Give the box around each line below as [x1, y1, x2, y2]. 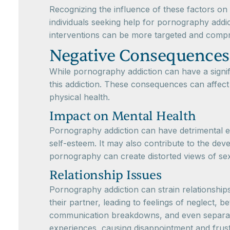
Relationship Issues [49, 167, 162, 184]
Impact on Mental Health [49, 108, 196, 125]
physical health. [49, 92, 110, 103]
